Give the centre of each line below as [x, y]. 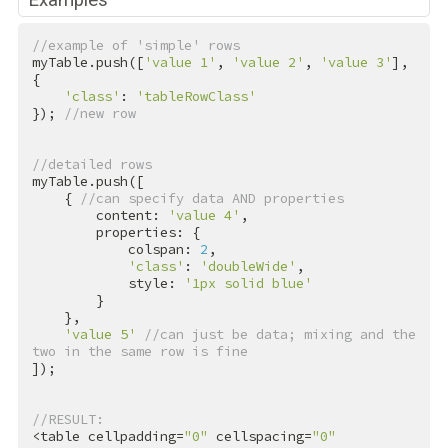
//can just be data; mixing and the [279, 335]
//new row [99, 114]
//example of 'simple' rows [135, 46]
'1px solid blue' [247, 284]
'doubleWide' [247, 267]
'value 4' [203, 216]
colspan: [163, 250]
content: [131, 216]
